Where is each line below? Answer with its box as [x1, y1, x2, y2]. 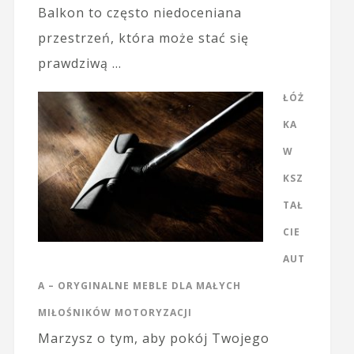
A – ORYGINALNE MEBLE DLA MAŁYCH [37, 279, 241, 293]
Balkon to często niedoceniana [37, 4, 242, 22]
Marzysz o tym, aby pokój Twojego [37, 330, 269, 348]
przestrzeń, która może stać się [37, 29, 249, 47]
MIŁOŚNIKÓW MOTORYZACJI [37, 306, 192, 320]
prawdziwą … [37, 55, 122, 73]
